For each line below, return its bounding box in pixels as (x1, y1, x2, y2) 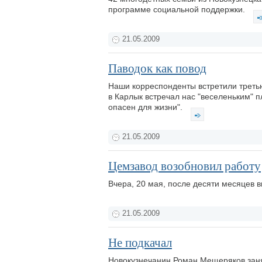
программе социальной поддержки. (108, 5, 247, 14)
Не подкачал (108, 236, 172, 250)
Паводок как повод (108, 61, 206, 75)
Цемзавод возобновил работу (108, 159, 261, 173)
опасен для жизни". (108, 102, 185, 112)
